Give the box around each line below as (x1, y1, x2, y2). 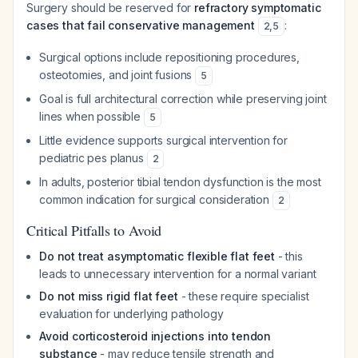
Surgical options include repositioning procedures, (39, 50, 300, 64)
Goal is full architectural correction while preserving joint (39, 92, 327, 105)
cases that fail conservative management (26, 18, 255, 32)
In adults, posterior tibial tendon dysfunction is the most (39, 175, 321, 189)
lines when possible (39, 109, 144, 123)
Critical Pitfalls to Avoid (26, 221, 162, 240)
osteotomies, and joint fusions (39, 68, 196, 82)
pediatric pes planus (39, 151, 147, 165)
